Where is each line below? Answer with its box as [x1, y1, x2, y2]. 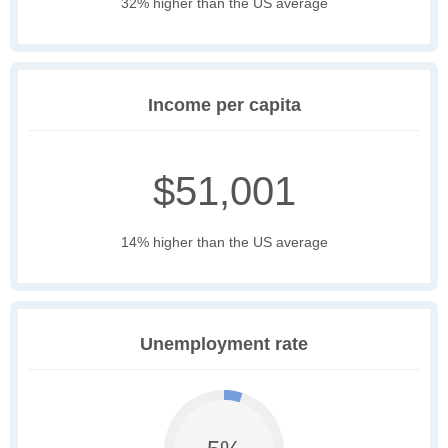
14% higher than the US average [120, 234, 328, 251]
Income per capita [147, 95, 301, 116]
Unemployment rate [140, 334, 308, 355]
